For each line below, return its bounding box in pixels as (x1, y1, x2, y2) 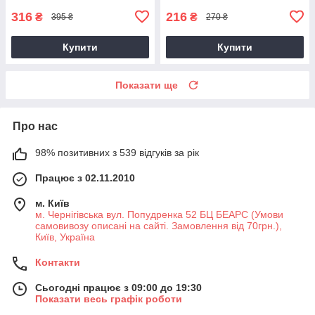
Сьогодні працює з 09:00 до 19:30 (35, 281, 202, 293)
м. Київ (35, 197, 70, 209)
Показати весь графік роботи (35, 292, 182, 304)
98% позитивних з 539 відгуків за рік (35, 146, 199, 158)
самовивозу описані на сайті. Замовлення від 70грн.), (35, 219, 282, 231)
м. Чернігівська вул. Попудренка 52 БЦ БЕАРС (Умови (35, 208, 283, 220)
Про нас (13, 120, 58, 132)
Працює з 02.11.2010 (35, 172, 135, 184)
